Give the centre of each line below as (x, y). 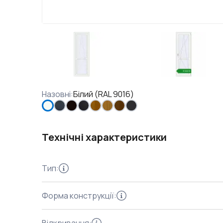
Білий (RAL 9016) (104, 94)
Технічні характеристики (104, 137)
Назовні (56, 94)
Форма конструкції (78, 196)
